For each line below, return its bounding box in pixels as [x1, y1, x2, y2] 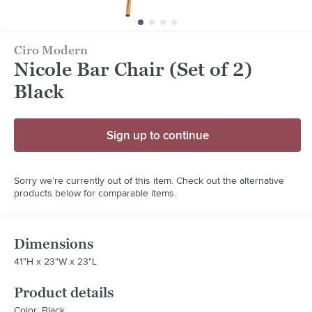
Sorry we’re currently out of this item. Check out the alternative [14, 173, 285, 187]
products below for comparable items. [14, 185, 177, 200]
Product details [14, 283, 114, 301]
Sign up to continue [106, 126, 209, 143]
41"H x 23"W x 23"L [14, 253, 97, 268]
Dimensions [14, 235, 94, 252]
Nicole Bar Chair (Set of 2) [14, 58, 253, 80]
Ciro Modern [14, 42, 88, 57]
